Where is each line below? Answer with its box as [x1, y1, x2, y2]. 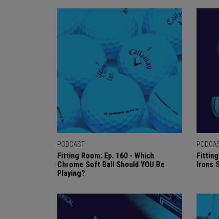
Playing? [57, 169, 85, 178]
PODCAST [57, 140, 85, 148]
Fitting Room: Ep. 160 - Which [57, 151, 154, 160]
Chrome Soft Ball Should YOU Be [57, 160, 165, 169]
